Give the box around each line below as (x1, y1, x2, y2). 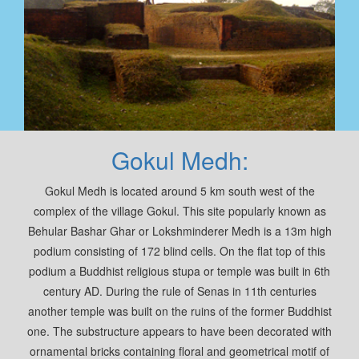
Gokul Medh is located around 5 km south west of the (44, 183, 315, 200)
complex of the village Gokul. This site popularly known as (33, 203, 326, 220)
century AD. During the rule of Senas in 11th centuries (42, 283, 317, 300)
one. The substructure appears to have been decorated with (27, 323, 332, 340)
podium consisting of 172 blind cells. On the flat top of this (34, 243, 325, 260)
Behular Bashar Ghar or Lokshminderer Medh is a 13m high (27, 223, 332, 240)
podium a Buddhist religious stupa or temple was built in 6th (29, 263, 330, 280)
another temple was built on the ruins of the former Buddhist (27, 303, 332, 320)
